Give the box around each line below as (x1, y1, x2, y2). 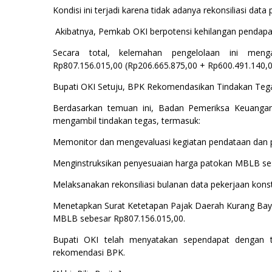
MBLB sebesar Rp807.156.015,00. (53, 212, 185, 224)
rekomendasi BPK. (53, 246, 125, 258)
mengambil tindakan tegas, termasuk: (53, 115, 200, 126)
